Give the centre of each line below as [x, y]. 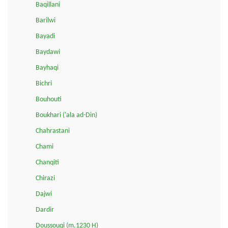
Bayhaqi [47, 68]
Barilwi [46, 20]
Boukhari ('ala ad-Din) [66, 115]
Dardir [45, 210]
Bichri [44, 83]
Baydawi [48, 52]
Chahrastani [53, 131]
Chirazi [45, 178]
